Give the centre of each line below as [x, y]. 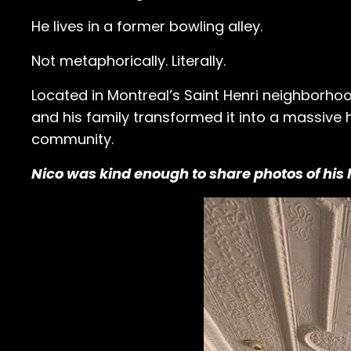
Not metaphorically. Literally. [128, 61]
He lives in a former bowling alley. [147, 27]
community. [72, 139]
